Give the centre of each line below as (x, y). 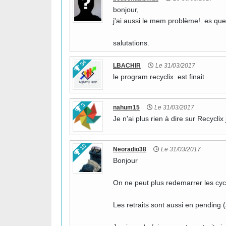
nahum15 (126, 107)
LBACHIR (127, 66)
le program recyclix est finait (159, 77)
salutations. (131, 43)
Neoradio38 (130, 149)
